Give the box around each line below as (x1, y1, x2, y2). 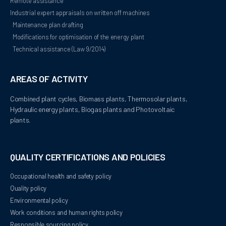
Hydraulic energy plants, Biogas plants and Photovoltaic (10, 105, 175, 114)
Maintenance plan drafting (13, 21, 83, 29)
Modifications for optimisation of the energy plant (13, 33, 144, 41)
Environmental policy (10, 196, 68, 205)
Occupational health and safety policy (10, 172, 112, 181)
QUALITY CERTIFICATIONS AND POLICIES (10, 151, 165, 163)
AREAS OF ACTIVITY (10, 73, 88, 85)
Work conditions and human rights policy (10, 208, 123, 217)
